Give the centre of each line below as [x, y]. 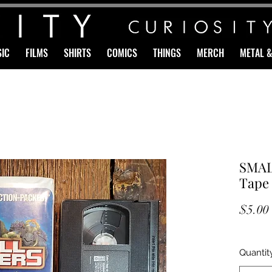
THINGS [167, 53]
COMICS [122, 53]
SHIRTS [77, 53]
